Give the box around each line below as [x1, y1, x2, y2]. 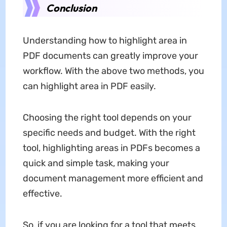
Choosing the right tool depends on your [22, 112, 192, 124]
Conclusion [46, 2, 97, 15]
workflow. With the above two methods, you [22, 65, 204, 77]
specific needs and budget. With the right [22, 127, 196, 139]
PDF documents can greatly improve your [22, 50, 198, 62]
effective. [22, 188, 62, 200]
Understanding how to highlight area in [22, 35, 187, 47]
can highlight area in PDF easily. [22, 81, 156, 92]
